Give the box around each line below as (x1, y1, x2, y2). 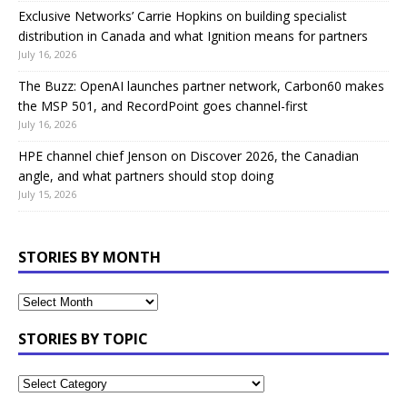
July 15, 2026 (18, 186, 76, 201)
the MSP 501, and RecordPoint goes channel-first (18, 96, 308, 114)
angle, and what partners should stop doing (18, 166, 273, 184)
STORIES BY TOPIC (18, 328, 148, 349)
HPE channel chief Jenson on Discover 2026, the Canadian (18, 146, 359, 164)
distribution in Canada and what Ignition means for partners (18, 26, 368, 45)
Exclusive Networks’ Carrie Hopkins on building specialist (18, 6, 347, 25)
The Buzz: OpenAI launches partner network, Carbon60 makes (18, 76, 384, 94)
